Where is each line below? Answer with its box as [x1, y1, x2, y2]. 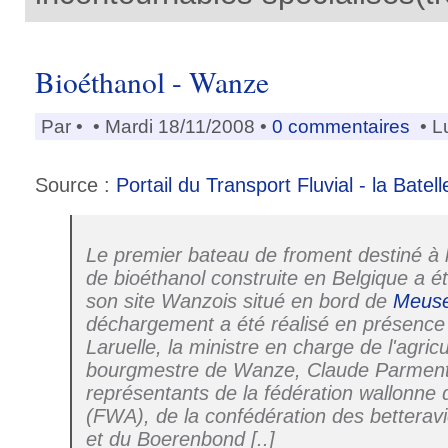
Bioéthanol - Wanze [35, 61, 269, 101]
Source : [35, 173, 116, 196]
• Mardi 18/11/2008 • [88, 115, 272, 137]
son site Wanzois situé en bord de [86, 289, 393, 312]
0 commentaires [272, 115, 415, 137]
